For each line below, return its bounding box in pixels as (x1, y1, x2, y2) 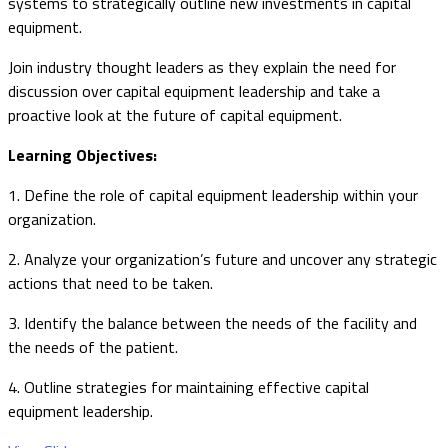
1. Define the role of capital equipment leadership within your (8, 182, 418, 207)
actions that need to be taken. (8, 270, 213, 295)
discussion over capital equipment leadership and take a (8, 78, 380, 103)
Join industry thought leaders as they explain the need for (8, 54, 396, 79)
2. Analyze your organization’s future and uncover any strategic (8, 246, 437, 271)
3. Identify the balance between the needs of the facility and (8, 310, 417, 335)
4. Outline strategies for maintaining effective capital (8, 374, 369, 399)
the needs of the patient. (8, 334, 178, 359)
